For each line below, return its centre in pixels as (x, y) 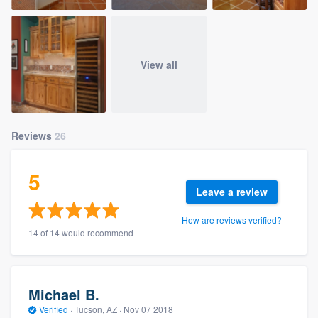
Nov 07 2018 (148, 309)
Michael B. (64, 294)
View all (159, 64)
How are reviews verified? (232, 219)
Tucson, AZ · (98, 309)
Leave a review (232, 192)
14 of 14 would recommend (81, 233)
